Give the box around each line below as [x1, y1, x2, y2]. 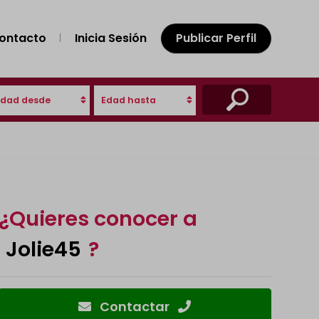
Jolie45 [5, 235, 81, 263]
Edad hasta [100, 94, 156, 106]
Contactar [91, 298, 179, 315]
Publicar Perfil [176, 30, 256, 46]
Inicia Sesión [75, 30, 147, 46]
